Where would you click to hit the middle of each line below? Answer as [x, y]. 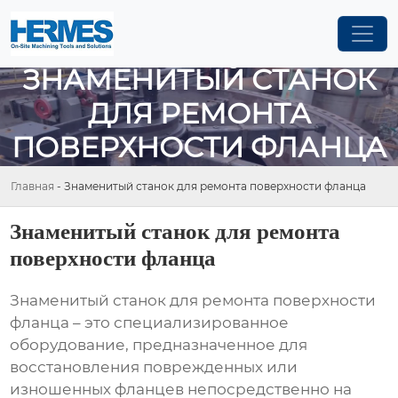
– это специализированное [179, 323]
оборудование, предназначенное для [159, 345]
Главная [32, 186]
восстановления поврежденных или [154, 367]
